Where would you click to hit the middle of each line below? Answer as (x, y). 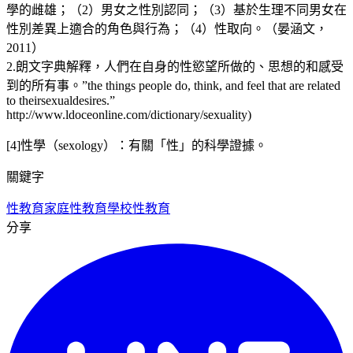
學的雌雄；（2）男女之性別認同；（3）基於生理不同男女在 (176, 9)
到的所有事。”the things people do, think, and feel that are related (173, 85)
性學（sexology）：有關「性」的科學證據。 (144, 145)
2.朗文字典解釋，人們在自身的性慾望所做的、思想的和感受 (175, 66)
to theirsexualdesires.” (61, 100)
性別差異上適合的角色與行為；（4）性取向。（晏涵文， (167, 28)
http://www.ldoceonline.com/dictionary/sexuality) (129, 114)
